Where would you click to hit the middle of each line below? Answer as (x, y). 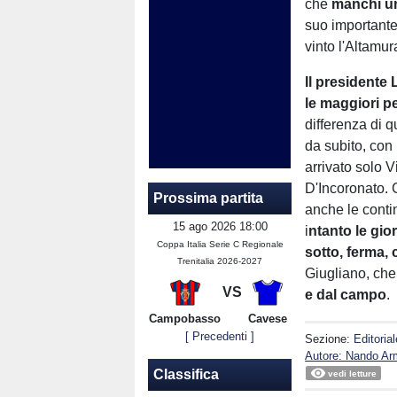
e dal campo (346, 295)
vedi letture (353, 374)
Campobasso (185, 318)
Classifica (186, 374)
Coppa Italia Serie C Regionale (220, 244)
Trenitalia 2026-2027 (220, 261)
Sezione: (330, 339)
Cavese (267, 318)
